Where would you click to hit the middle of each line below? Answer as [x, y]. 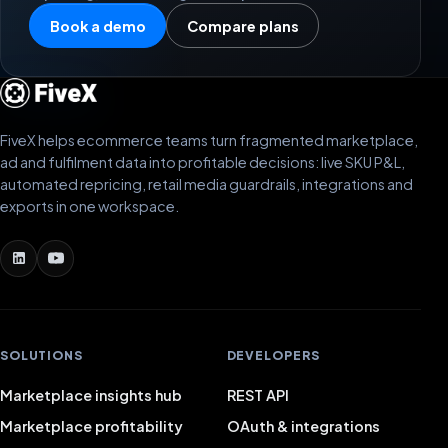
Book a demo [97, 25]
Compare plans [242, 25]
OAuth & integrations [303, 425]
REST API [257, 394]
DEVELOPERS [273, 354]
